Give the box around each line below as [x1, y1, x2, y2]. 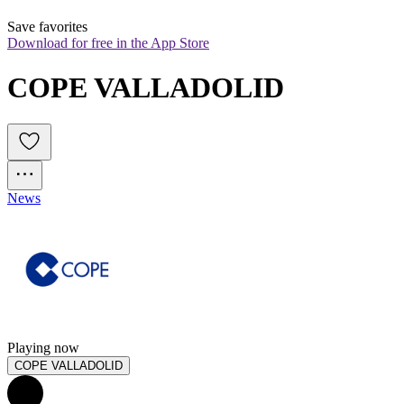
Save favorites [7, 19, 87, 35]
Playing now [7, 340, 79, 356]
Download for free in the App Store [7, 35, 209, 51]
